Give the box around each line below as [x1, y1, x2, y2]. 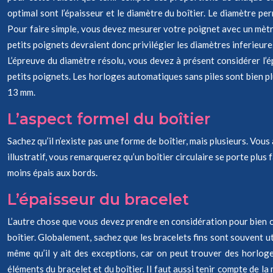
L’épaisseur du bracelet [7, 190, 189, 208]
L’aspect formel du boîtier [7, 110, 210, 128]
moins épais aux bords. [7, 167, 97, 178]
